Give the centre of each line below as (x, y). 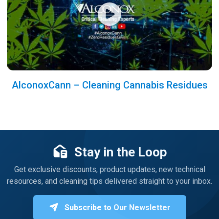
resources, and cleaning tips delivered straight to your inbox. (109, 181)
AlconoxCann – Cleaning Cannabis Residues (109, 85)
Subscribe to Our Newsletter (116, 207)
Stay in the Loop (120, 152)
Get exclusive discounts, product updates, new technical (109, 169)
